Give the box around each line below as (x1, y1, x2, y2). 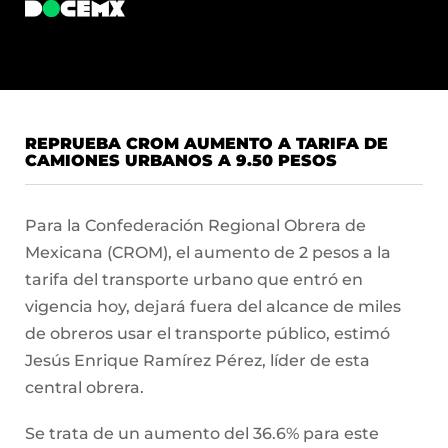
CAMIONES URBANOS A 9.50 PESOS (25, 151, 337, 170)
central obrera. (25, 378, 144, 397)
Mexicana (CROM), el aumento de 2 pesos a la (25, 243, 391, 262)
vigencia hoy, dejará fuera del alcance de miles (25, 297, 401, 316)
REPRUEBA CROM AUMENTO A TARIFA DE (25, 134, 388, 153)
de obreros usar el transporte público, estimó (25, 324, 390, 343)
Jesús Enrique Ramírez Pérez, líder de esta (25, 351, 370, 370)
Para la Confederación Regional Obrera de (25, 216, 366, 235)
